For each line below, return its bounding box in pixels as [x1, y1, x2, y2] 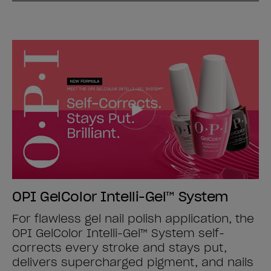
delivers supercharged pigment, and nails [12, 255, 253, 269]
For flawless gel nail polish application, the [12, 211, 254, 226]
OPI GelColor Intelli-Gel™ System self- [12, 226, 224, 240]
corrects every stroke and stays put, [12, 240, 227, 255]
